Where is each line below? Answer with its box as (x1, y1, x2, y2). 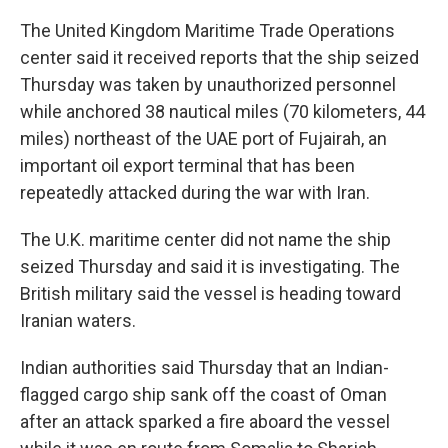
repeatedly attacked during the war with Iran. (20, 182, 370, 204)
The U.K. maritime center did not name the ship (20, 229, 391, 251)
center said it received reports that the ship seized (20, 47, 419, 69)
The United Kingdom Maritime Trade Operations (20, 20, 395, 42)
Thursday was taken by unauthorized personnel (20, 74, 396, 96)
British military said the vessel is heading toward (20, 283, 401, 305)
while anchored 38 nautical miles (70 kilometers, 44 (20, 101, 425, 123)
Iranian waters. (20, 310, 136, 332)
